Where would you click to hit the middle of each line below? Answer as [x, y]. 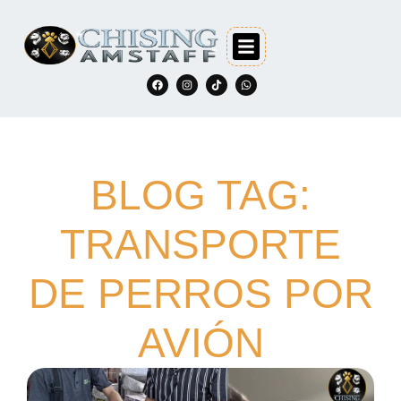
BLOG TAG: [200, 195]
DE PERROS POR [200, 294]
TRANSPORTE [200, 244]
